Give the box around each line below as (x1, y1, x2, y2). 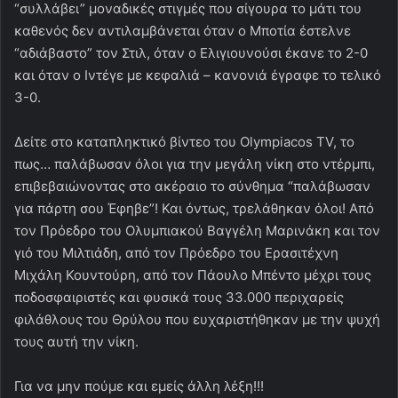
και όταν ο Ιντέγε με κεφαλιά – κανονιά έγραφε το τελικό (14, 67, 381, 84)
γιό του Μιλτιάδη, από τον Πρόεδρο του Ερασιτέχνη (14, 244, 338, 262)
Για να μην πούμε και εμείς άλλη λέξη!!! (14, 378, 264, 395)
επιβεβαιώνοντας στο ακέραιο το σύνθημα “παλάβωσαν (14, 178, 370, 195)
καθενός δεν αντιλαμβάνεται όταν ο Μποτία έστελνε (14, 22, 351, 40)
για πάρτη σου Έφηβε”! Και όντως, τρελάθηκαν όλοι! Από (14, 200, 374, 218)
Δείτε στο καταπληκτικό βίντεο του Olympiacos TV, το (14, 133, 354, 151)
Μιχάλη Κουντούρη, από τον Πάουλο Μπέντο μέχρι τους (14, 267, 371, 284)
